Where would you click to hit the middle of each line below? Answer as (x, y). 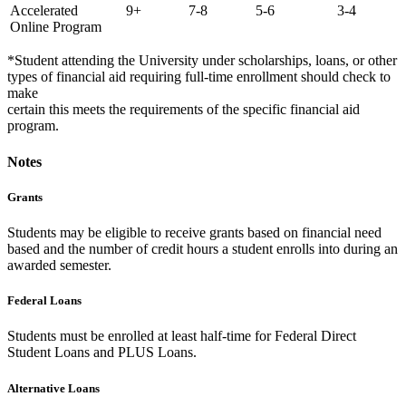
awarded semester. (59, 266)
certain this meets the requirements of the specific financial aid (184, 110)
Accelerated (44, 11)
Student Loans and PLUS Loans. (102, 353)
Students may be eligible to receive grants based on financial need (194, 233)
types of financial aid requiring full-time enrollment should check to (199, 77)
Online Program (56, 27)
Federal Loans (44, 301)
